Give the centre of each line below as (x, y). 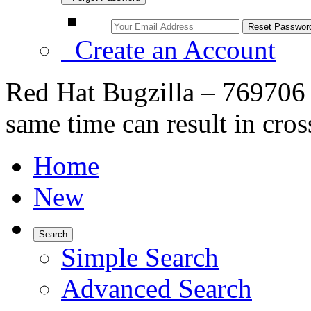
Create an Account (168, 50)
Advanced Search (157, 288)
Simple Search (140, 257)
